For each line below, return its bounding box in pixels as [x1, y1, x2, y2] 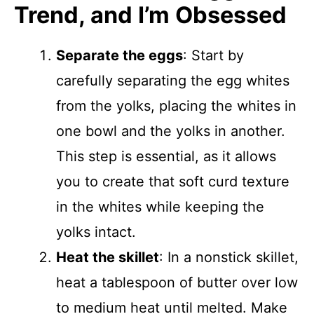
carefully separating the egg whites [56, 72, 289, 89]
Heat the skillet [56, 249, 159, 266]
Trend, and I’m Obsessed [14, 1, 287, 29]
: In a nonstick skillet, [159, 249, 299, 266]
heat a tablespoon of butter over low [56, 274, 298, 291]
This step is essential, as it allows [56, 148, 276, 165]
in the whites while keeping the [56, 198, 264, 215]
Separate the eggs [56, 47, 183, 64]
